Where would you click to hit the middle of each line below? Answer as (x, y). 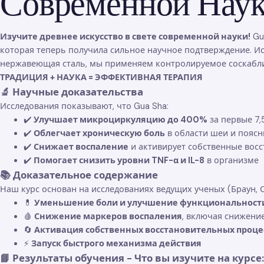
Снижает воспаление (81, 146)
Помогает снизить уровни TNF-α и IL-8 (119, 160)
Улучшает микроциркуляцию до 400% (121, 119)
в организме (232, 160)
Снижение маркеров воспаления (108, 216)
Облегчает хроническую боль (99, 133)
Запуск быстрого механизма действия (116, 243)
